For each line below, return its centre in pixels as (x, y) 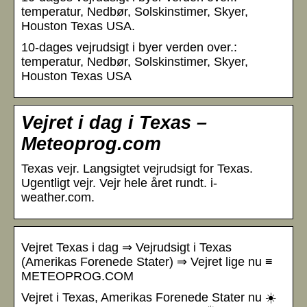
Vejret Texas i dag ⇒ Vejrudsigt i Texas (126, 247)
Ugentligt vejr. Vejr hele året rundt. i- (119, 183)
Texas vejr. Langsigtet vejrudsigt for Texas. (137, 168)
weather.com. (58, 197)
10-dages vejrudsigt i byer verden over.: (129, 47)
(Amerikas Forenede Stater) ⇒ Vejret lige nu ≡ (147, 261)
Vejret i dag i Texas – (114, 122)
